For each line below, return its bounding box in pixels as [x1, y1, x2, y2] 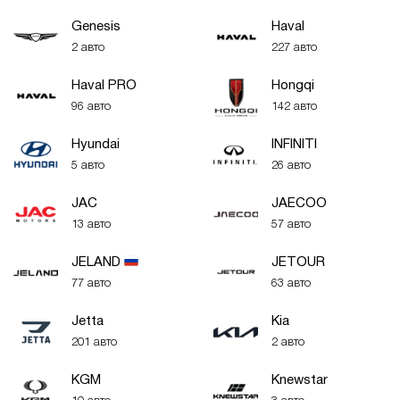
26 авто [271, 161, 311, 171]
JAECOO [271, 197, 327, 210]
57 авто [271, 220, 311, 229]
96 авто [71, 102, 111, 112]
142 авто [271, 102, 317, 112]
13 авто [71, 220, 111, 229]
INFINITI [271, 138, 317, 151]
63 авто [271, 279, 311, 288]
